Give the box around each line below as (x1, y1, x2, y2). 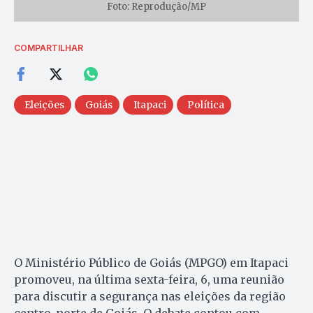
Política (187, 99, 224, 112)
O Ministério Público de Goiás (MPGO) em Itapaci (14, 256, 289, 270)
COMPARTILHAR (14, 43, 83, 54)
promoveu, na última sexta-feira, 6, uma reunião (14, 272, 284, 287)
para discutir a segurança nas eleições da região (14, 289, 286, 304)
